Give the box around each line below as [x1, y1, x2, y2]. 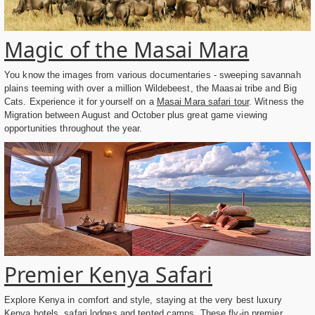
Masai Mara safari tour [156, 96, 250, 108]
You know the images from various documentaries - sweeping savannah [4, 70, 301, 81]
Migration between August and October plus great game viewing [4, 110, 268, 121]
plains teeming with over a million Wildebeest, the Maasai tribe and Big [4, 83, 297, 94]
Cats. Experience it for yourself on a [4, 96, 157, 108]
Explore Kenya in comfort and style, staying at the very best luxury [4, 294, 282, 305]
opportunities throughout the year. [4, 123, 148, 134]
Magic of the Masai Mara [4, 35, 250, 65]
